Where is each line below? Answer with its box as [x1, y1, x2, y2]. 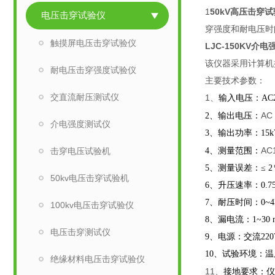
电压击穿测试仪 [50, 227, 110, 237]
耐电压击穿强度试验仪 [50, 65, 136, 75]
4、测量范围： [205, 146, 261, 155]
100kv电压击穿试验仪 [50, 200, 134, 210]
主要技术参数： [205, 76, 265, 85]
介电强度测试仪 [50, 119, 110, 129]
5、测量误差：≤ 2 [205, 163, 273, 172]
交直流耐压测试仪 [50, 92, 119, 102]
